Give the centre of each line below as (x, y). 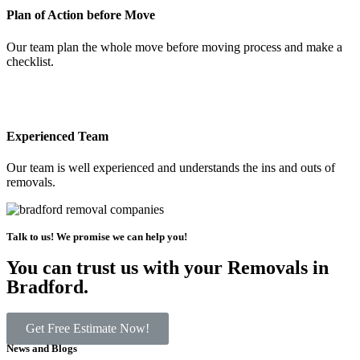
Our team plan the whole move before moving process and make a (174, 47)
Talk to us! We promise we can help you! (97, 237)
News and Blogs (42, 349)
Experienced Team (57, 136)
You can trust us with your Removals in (168, 268)
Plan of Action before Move (81, 15)
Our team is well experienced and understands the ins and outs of (171, 168)
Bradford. (47, 287)
